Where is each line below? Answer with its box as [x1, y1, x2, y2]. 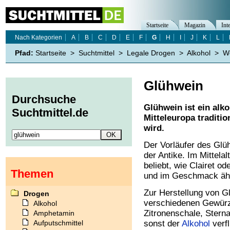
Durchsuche [12, 93, 76, 106]
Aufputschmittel [33, 218, 83, 227]
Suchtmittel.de [12, 106, 88, 120]
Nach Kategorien [15, 34, 62, 41]
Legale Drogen [127, 49, 175, 57]
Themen [11, 167, 53, 180]
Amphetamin [33, 208, 74, 217]
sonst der [144, 218, 182, 228]
